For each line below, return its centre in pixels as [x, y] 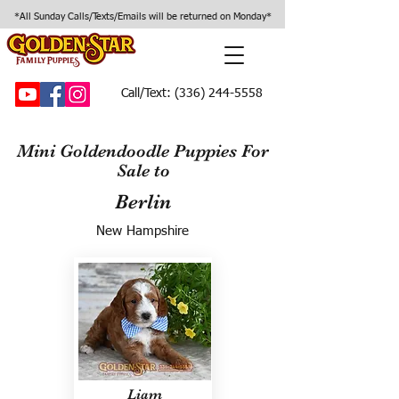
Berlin [142, 202]
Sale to [143, 171]
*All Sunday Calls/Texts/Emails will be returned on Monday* [142, 16]
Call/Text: [146, 94]
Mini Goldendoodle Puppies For [143, 151]
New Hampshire [142, 231]
